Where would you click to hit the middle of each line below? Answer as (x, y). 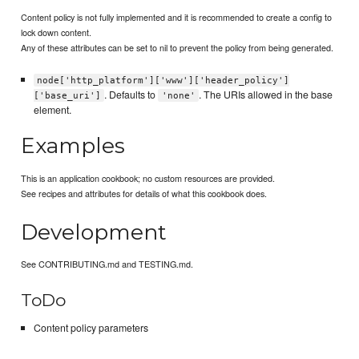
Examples (73, 146)
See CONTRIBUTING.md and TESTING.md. (107, 264)
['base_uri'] (67, 95)
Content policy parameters (91, 327)
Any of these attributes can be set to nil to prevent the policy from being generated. (177, 47)
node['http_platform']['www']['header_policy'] (163, 80)
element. (52, 109)
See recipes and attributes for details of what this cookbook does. (144, 193)
